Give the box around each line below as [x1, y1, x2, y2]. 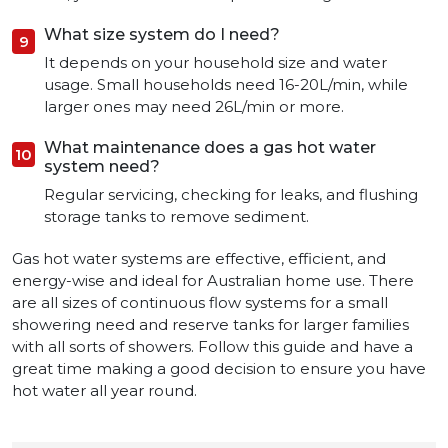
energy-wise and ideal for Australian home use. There [12, 271, 414, 291]
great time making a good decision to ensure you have [12, 359, 426, 379]
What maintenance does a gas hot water [44, 138, 376, 158]
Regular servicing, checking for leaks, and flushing [44, 185, 418, 205]
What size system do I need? [44, 25, 280, 45]
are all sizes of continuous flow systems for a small [12, 293, 388, 313]
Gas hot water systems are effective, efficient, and [12, 249, 386, 269]
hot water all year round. [12, 381, 197, 401]
